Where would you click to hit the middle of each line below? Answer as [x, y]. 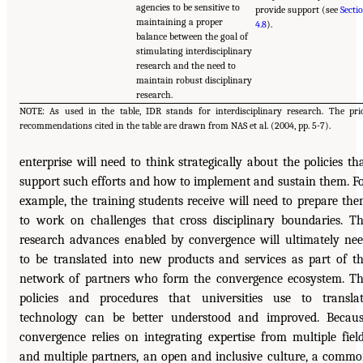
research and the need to [186, 65]
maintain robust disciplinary [194, 80]
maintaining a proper [179, 21]
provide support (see [298, 9]
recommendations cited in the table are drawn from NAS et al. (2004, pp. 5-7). [175, 125]
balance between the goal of [192, 36]
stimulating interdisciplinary [194, 51]
